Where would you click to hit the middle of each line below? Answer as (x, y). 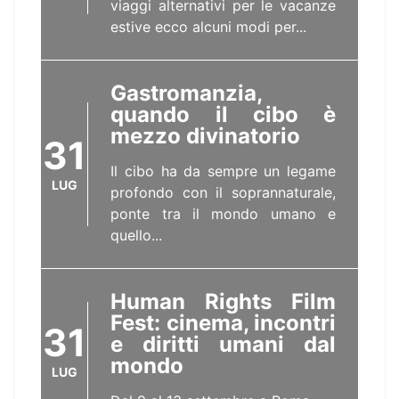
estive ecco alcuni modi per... (209, 27)
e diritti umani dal (223, 344)
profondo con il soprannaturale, (223, 192)
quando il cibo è (223, 114)
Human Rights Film (223, 301)
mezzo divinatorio (206, 136)
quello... (137, 235)
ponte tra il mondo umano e (223, 214)
